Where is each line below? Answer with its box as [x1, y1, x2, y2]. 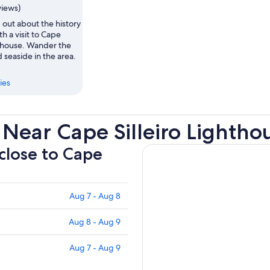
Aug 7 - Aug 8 [69, 190, 121, 202]
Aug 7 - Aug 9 [69, 242, 121, 254]
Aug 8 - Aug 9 [69, 216, 121, 228]
